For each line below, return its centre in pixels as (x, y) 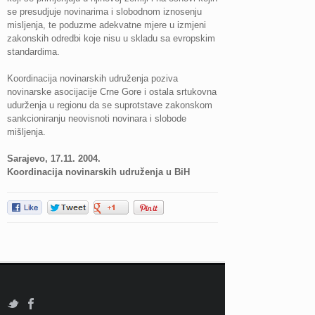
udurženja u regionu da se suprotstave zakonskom (110, 105)
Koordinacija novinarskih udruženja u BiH (98, 172)
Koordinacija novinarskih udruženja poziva (92, 78)
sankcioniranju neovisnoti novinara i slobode (97, 118)
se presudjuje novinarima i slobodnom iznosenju (104, 12)
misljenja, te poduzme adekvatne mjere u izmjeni (107, 25)
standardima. (33, 52)
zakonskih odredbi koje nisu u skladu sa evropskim (111, 38)
